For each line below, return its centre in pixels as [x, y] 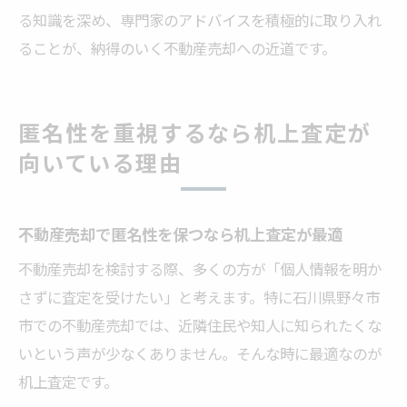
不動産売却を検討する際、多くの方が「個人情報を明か [200, 268]
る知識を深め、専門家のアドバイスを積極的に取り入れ [200, 20]
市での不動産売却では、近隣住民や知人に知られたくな [200, 325]
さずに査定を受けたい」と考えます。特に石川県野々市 [199, 297]
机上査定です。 [68, 381]
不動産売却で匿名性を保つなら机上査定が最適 [180, 233]
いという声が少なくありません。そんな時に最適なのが [200, 353]
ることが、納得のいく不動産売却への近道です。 [177, 48]
